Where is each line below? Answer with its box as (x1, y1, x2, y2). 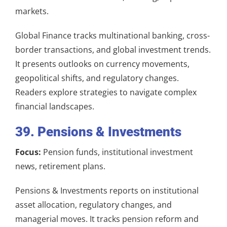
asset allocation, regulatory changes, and (15, 199, 172, 210)
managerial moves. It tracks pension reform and (15, 213, 199, 224)
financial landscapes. (15, 100, 94, 112)
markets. (15, 5, 49, 17)
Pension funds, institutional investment (41, 146, 193, 158)
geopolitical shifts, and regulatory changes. (15, 72, 179, 84)
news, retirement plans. (15, 160, 105, 172)
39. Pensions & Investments (15, 124, 181, 139)
